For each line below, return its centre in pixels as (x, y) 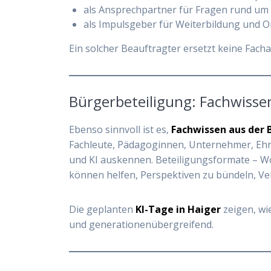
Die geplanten (103, 209)
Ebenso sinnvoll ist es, (120, 129)
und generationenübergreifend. (142, 224)
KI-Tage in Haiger (178, 209)
